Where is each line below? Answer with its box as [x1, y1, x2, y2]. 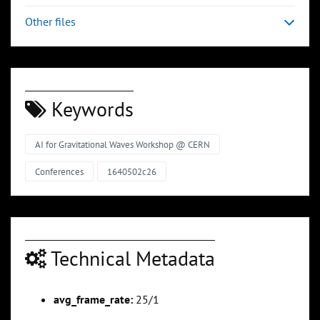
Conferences [35, 166, 84, 179]
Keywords [46, 96, 134, 123]
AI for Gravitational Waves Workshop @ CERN [35, 139, 210, 151]
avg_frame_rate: [54, 291, 133, 306]
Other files [25, 14, 76, 29]
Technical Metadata [46, 244, 215, 271]
